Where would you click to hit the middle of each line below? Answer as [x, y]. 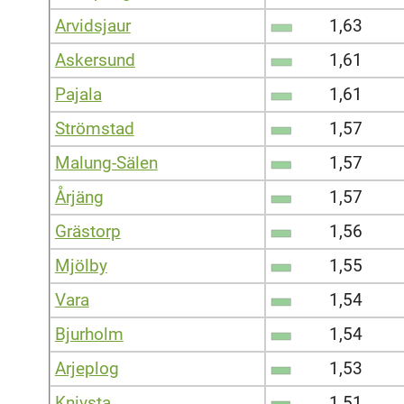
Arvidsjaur [92, 25]
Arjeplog [87, 368]
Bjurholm [89, 334]
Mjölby [81, 265]
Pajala [78, 94]
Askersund [95, 60]
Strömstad [94, 128]
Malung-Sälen [106, 162]
